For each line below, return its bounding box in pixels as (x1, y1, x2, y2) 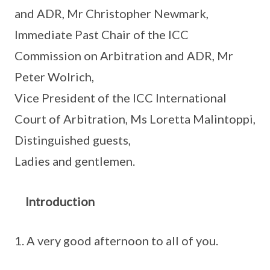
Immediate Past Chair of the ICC (14, 27, 189, 42)
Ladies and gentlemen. (14, 154, 135, 168)
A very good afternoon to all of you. (27, 233, 218, 248)
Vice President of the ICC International (14, 90, 227, 105)
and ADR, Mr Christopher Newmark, (14, 6, 209, 20)
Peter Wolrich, (14, 69, 94, 84)
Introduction (25, 194, 95, 209)
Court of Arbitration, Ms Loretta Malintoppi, (14, 111, 256, 126)
